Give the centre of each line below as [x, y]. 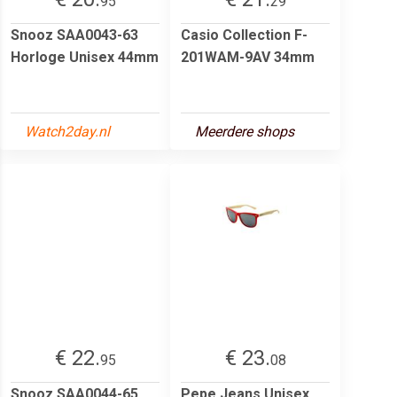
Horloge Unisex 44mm [85, 57]
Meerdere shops [245, 131]
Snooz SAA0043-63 [74, 35]
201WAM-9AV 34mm [248, 57]
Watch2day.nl [67, 131]
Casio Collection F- [244, 35]
